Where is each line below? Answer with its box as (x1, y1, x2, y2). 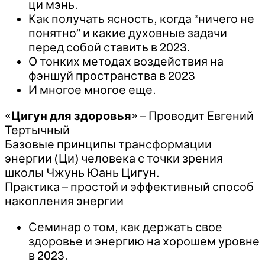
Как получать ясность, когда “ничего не (28, 12, 254, 25)
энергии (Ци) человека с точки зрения (5, 151, 223, 165)
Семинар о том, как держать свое (28, 220, 222, 234)
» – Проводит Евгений (131, 109, 254, 122)
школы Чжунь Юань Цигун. (5, 166, 160, 179)
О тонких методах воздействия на (28, 54, 224, 68)
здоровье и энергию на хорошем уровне (28, 234, 260, 248)
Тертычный (5, 123, 70, 137)
